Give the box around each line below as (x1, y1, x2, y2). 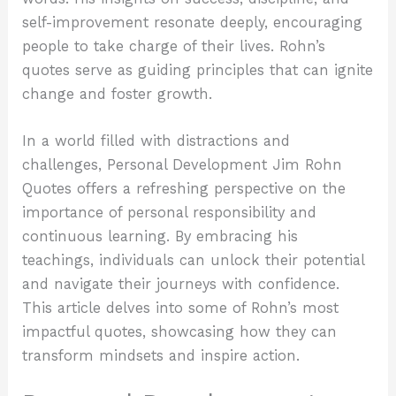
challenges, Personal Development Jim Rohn (22, 156, 343, 173)
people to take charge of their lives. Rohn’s (22, 37, 326, 55)
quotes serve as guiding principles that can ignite (22, 61, 374, 79)
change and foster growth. (22, 85, 213, 103)
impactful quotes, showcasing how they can (22, 323, 338, 340)
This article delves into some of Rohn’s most (22, 299, 339, 316)
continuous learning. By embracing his (22, 227, 299, 245)
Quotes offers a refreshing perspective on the (22, 179, 346, 197)
